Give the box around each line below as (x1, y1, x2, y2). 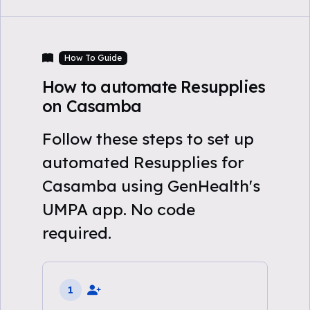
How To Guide (64, 53, 122, 63)
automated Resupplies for (42, 152, 244, 172)
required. (42, 223, 111, 243)
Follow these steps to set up (42, 129, 254, 149)
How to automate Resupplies (42, 77, 266, 97)
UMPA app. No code (42, 199, 195, 219)
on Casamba (42, 96, 141, 116)
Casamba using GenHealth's (42, 176, 260, 196)
